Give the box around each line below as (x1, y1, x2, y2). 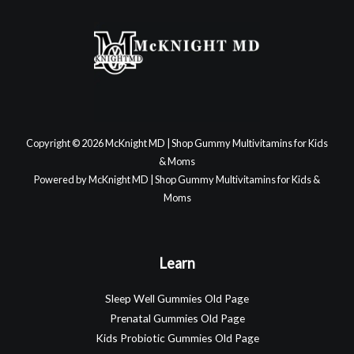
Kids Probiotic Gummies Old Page (95, 330, 259, 345)
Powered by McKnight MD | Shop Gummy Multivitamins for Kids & (34, 172, 320, 186)
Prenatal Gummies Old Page (109, 311, 245, 325)
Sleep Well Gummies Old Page (105, 291, 249, 305)
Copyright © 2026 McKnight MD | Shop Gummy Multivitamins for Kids (26, 136, 328, 149)
